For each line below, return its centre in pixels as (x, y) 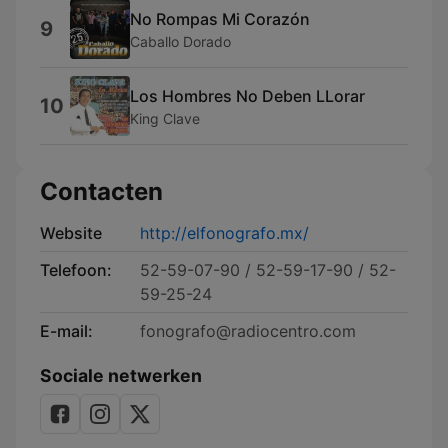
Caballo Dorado (180, 41)
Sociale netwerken (121, 375)
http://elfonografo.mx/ (224, 233)
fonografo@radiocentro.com (248, 331)
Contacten (101, 191)
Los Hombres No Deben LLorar (247, 95)
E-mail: (66, 331)
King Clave (165, 118)
